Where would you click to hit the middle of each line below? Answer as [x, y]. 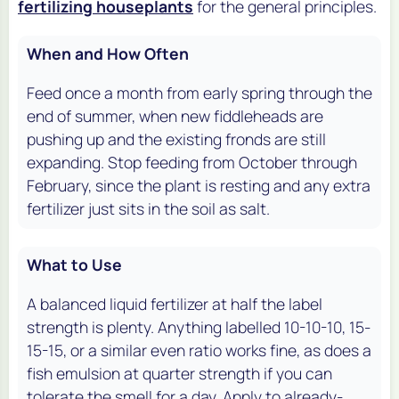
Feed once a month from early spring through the [199, 92]
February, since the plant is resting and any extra [199, 185]
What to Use [74, 264]
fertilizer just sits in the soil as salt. [148, 208]
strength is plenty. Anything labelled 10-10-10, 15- [199, 326]
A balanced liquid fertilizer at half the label [175, 303]
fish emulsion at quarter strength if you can [179, 373]
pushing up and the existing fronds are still [176, 138]
